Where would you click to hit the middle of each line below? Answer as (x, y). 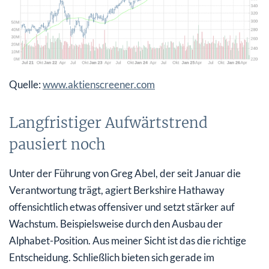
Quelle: (26, 84)
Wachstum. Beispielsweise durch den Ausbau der (116, 223)
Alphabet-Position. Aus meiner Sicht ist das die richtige (128, 240)
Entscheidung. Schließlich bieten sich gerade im (112, 257)
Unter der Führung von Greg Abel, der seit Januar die (125, 173)
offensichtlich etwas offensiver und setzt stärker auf (122, 207)
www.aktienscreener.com (99, 84)
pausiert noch (57, 144)
